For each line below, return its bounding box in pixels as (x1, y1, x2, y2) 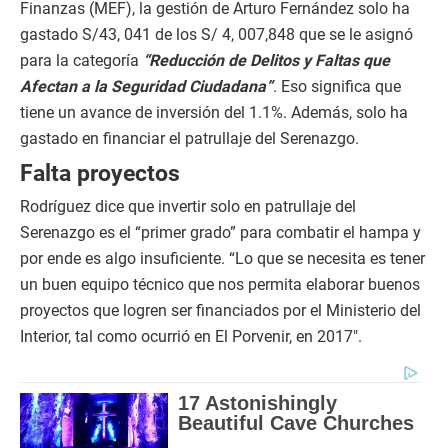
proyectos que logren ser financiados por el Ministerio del (20, 301, 421, 321)
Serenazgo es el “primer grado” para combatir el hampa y (20, 223, 421, 243)
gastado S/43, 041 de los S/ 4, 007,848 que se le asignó (20, 25, 413, 45)
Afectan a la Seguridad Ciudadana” (20, 77, 273, 97)
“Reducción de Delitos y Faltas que (143, 51, 390, 71)
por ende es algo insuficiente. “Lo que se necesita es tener (20, 249, 425, 269)
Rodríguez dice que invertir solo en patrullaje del (20, 197, 356, 217)
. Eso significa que (273, 77, 401, 97)
